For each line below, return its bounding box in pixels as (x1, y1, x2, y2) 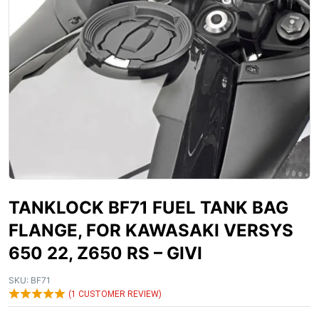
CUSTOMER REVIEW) (76, 289, 162, 299)
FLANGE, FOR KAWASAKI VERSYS (9, 220, 293, 241)
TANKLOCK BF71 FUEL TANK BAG (9, 197, 288, 218)
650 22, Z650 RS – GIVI (9, 243, 202, 263)
